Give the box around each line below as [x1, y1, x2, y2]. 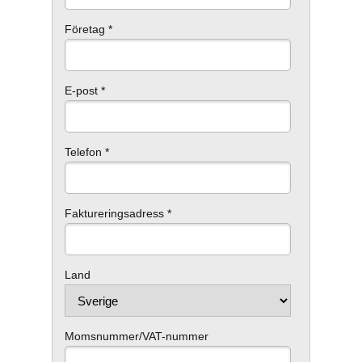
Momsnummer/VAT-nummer [65, 330, 208, 343]
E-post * [65, 84, 105, 97]
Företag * [65, 23, 112, 36]
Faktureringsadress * [65, 207, 171, 220]
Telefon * [65, 145, 109, 158]
